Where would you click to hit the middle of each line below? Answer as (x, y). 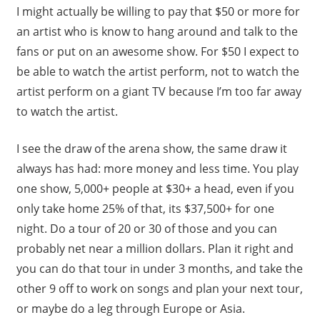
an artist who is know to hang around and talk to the (157, 31)
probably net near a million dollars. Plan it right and (155, 248)
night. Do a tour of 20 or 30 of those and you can (146, 228)
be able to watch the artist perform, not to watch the (157, 71)
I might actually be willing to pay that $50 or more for (158, 11)
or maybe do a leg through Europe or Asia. (130, 308)
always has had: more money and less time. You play (157, 168)
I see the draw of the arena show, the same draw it (151, 148)
